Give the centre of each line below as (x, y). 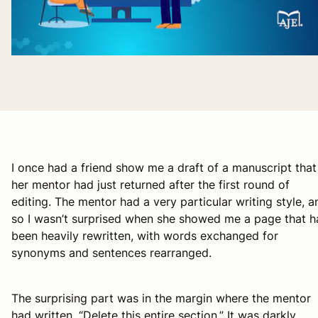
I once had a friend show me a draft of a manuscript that (164, 167)
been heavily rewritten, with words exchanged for (145, 235)
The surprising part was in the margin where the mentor (161, 298)
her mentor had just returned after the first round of (150, 184)
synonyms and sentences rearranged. (113, 252)
